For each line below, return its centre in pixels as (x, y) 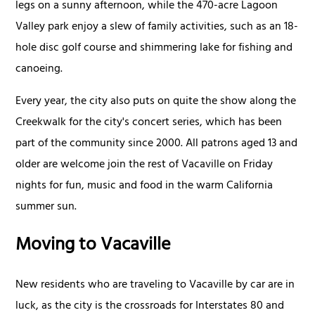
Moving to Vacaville (94, 246)
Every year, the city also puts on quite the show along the (156, 102)
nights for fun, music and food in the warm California (144, 186)
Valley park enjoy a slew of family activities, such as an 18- (157, 27)
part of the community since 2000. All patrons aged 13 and (157, 144)
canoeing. (39, 69)
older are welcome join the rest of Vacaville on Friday (144, 165)
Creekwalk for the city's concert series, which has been (149, 123)
